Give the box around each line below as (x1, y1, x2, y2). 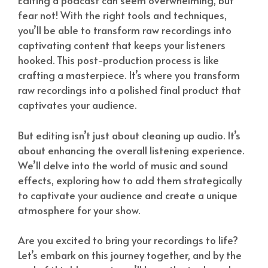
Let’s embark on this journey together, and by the (18, 248, 242, 263)
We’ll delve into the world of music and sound (18, 157, 228, 172)
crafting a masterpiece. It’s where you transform (18, 68, 240, 83)
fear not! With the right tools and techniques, (18, 8, 227, 23)
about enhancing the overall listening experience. (18, 142, 244, 157)
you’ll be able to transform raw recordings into (18, 23, 232, 38)
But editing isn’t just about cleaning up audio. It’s (18, 127, 240, 142)
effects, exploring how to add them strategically (18, 172, 242, 187)
